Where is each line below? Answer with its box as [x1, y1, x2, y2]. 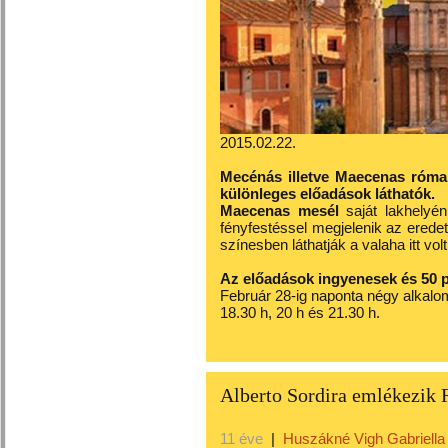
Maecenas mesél [220, 202, 339, 219]
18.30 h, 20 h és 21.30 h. [220, 304, 380, 321]
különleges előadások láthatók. [220, 185, 435, 202]
